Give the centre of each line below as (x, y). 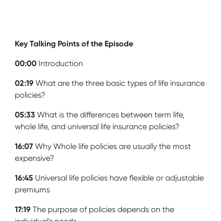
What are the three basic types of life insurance (120, 83)
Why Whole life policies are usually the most (113, 146)
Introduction (61, 63)
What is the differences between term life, (111, 114)
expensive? (35, 158)
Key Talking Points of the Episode (74, 43)
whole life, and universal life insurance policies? (97, 126)
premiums (33, 189)
